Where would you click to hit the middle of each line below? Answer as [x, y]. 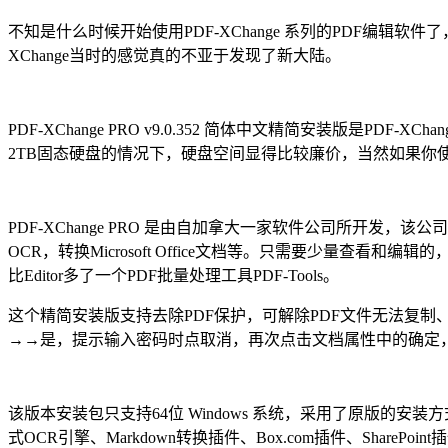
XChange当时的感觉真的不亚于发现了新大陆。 [174, 55]
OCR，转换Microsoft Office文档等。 [133, 251]
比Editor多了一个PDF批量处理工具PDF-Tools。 [173, 275]
